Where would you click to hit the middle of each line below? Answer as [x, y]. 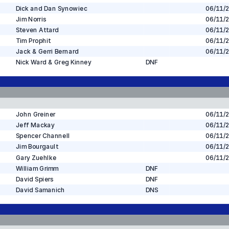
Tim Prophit [33, 41]
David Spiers [35, 179]
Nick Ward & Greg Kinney [53, 62]
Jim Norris [31, 19]
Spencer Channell [43, 136]
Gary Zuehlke [36, 157]
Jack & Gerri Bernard [47, 51]
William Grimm [37, 168]
